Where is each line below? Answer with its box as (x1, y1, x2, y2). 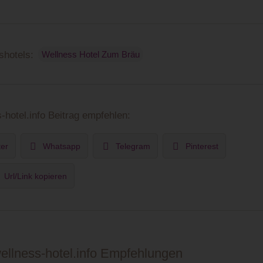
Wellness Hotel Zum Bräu (42, 49, 140, 60)
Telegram (116, 141, 151, 151)
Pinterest (186, 141, 219, 151)
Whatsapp (43, 141, 81, 151)
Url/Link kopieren (4, 171, 67, 181)
